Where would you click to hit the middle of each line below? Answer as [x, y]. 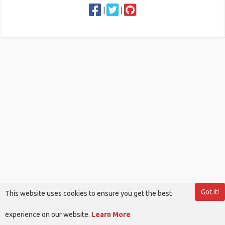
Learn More [111, 214]
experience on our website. [48, 214]
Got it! [210, 192]
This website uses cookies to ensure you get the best [88, 193]
